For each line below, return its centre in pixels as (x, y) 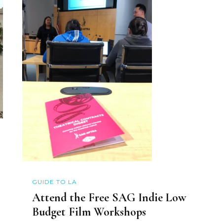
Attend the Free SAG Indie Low (109, 198)
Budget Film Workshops (89, 212)
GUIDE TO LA (54, 182)
